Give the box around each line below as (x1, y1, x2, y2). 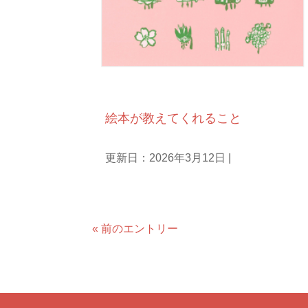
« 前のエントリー (92, 223, 179, 235)
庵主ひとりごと (103, 87, 181, 99)
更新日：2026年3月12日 (105, 152, 226, 164)
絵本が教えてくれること (105, 111, 242, 126)
